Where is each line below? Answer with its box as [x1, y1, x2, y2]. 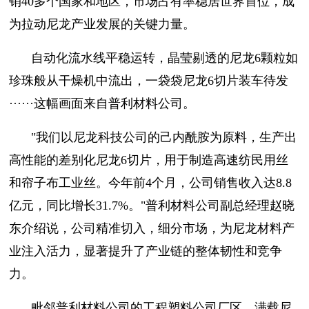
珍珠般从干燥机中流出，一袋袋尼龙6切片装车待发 [9, 73, 288, 88]
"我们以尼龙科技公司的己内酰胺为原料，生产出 [31, 130, 297, 144]
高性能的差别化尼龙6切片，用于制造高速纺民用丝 [9, 152, 288, 167]
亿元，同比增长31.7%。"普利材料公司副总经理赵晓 [9, 198, 295, 212]
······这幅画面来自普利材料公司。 [9, 96, 195, 110]
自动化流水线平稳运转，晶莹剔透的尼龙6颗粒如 [31, 50, 298, 65]
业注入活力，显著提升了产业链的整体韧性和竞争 [9, 243, 282, 258]
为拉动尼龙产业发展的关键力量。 [9, 17, 195, 31]
